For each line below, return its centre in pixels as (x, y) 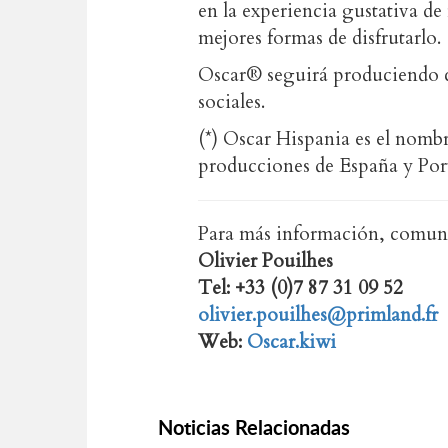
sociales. (231, 102)
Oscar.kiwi (291, 342)
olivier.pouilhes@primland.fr (318, 315)
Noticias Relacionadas (254, 427)
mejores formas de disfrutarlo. (319, 38)
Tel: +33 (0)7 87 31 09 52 (303, 288)
